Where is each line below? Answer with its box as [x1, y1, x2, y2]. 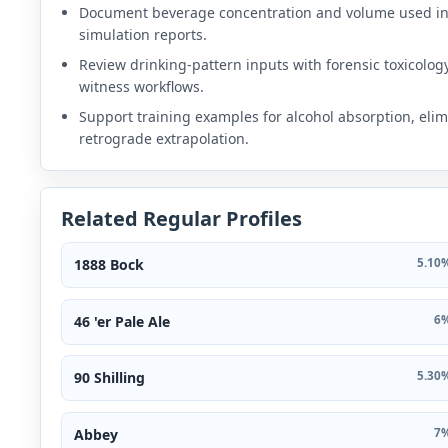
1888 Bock [74, 255, 144, 275]
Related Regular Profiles [61, 205, 302, 233]
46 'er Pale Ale [74, 311, 170, 331]
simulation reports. [78, 25, 207, 45]
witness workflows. [78, 77, 204, 97]
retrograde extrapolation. [78, 129, 249, 149]
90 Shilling [74, 368, 145, 388]
